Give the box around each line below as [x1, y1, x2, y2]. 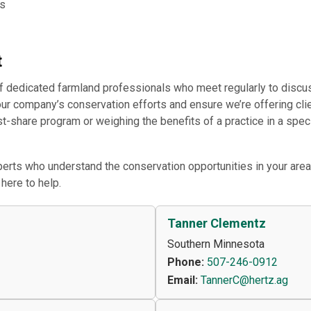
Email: [167, 274, 198, 287]
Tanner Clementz [167, 216, 266, 231]
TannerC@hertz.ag [201, 274, 288, 287]
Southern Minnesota [167, 237, 264, 251]
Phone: [167, 255, 204, 269]
